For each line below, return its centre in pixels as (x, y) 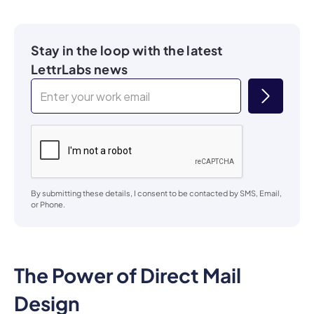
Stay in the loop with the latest (127, 32)
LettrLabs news (80, 50)
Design (47, 285)
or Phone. (48, 186)
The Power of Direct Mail (128, 257)
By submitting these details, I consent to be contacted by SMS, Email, (156, 175)
